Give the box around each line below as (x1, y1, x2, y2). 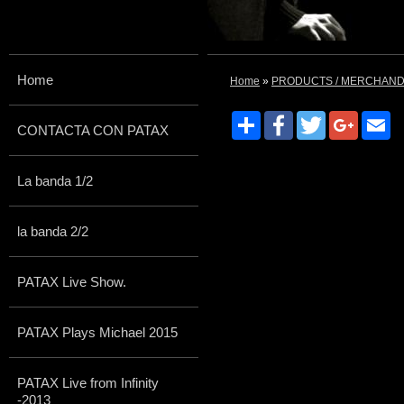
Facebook (293, 111, 350, 125)
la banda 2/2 (17, 224, 88, 239)
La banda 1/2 (17, 173, 93, 188)
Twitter (326, 111, 363, 125)
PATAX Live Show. (17, 274, 126, 289)
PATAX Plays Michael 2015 (17, 325, 178, 340)
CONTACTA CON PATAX (17, 123, 169, 138)
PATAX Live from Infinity (17, 375, 159, 390)
